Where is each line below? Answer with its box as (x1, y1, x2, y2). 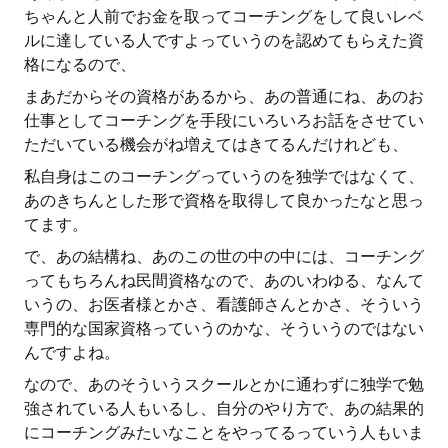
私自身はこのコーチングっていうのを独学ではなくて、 (24, 167, 424, 186)
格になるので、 (24, 55, 136, 74)
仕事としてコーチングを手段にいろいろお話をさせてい (24, 111, 424, 130)
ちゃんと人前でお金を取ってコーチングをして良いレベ (24, 7, 424, 26)
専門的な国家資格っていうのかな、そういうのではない (24, 319, 424, 338)
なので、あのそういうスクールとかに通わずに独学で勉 (24, 375, 424, 394)
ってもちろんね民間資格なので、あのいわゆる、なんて (24, 271, 424, 290)
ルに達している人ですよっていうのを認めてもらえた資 (24, 31, 424, 50)
